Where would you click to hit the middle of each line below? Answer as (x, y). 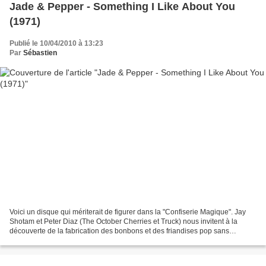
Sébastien (40, 53)
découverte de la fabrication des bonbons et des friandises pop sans (119, 231)
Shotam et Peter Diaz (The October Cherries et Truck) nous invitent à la (123, 221)
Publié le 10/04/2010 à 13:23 (56, 44)
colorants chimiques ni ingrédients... (67, 240)
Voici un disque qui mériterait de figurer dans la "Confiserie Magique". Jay (128, 212)
